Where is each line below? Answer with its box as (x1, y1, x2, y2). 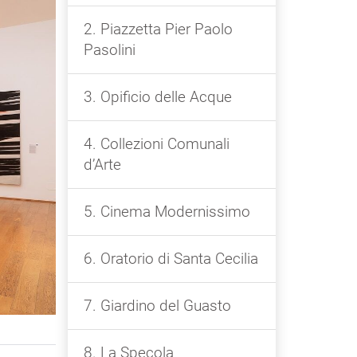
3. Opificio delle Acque (83, 87, 232, 106)
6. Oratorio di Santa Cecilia (83, 249, 258, 268)
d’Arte (83, 155, 121, 174)
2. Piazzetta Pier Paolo (83, 19, 233, 38)
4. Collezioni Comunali (83, 134, 229, 153)
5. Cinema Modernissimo (83, 202, 250, 221)
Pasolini (83, 40, 135, 59)
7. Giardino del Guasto (83, 296, 231, 315)
